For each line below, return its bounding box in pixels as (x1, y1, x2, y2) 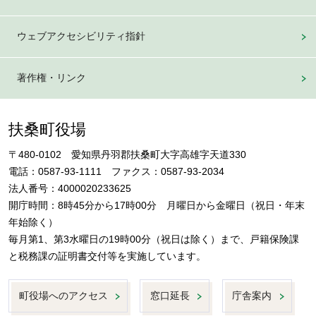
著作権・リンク (16, 72, 86, 83)
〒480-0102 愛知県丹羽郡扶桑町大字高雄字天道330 (8, 150, 247, 161)
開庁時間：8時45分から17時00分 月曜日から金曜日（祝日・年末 (8, 200, 305, 212)
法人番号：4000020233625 (8, 183, 132, 195)
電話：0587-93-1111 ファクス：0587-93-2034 (8, 166, 225, 178)
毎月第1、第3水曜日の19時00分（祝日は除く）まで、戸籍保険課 (8, 234, 300, 245)
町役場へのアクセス (18, 290, 108, 301)
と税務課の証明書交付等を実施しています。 (8, 251, 207, 262)
